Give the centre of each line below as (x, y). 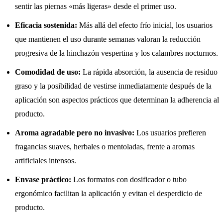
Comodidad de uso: (48, 72)
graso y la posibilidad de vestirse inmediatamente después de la (113, 86)
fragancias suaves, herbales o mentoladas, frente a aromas (105, 146)
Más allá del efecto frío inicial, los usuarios (145, 25)
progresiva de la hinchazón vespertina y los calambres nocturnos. (116, 53)
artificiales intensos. (46, 160)
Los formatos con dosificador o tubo (129, 179)
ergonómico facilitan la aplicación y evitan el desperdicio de (109, 193)
